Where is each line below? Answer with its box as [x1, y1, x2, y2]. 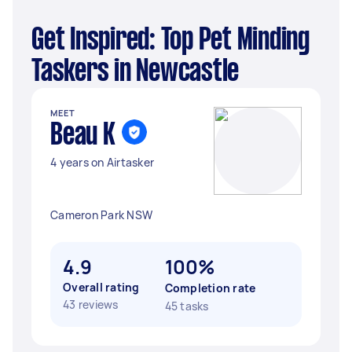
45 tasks [164, 299, 209, 313]
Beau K [50, 122, 115, 150]
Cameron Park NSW [50, 207, 152, 222]
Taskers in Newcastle [31, 58, 239, 86]
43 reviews [63, 297, 119, 312]
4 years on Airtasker [50, 155, 154, 170]
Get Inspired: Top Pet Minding [31, 27, 44, 55]
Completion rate [164, 280, 256, 295]
